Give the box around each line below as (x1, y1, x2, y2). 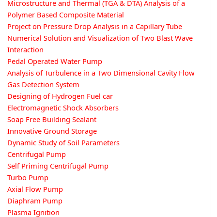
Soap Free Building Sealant (7, 114, 96, 124)
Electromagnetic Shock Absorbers (7, 102, 119, 112)
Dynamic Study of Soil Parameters (7, 137, 120, 147)
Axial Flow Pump (7, 184, 63, 194)
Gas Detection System (7, 79, 79, 89)
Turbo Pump (7, 172, 48, 182)
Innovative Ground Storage (7, 125, 97, 136)
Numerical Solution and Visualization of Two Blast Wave (7, 32, 193, 43)
